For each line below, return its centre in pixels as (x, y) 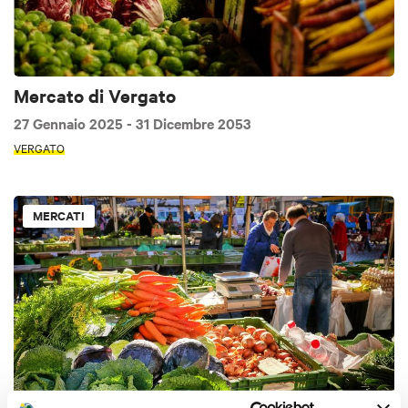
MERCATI (59, 215)
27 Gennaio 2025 (70, 122)
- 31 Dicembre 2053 (189, 122)
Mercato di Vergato (95, 96)
